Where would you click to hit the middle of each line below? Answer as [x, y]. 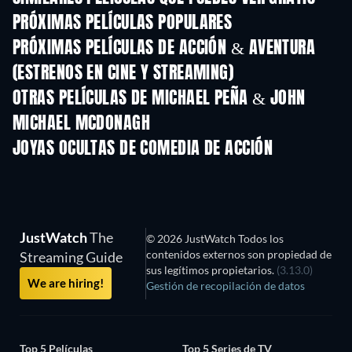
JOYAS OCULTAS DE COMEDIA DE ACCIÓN [143, 149]
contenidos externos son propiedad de [238, 254]
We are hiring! [66, 283]
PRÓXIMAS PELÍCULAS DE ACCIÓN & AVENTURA [164, 49]
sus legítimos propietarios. [211, 270]
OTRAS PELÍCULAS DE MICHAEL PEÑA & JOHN [159, 99]
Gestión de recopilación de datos [225, 286]
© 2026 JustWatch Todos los [214, 238]
